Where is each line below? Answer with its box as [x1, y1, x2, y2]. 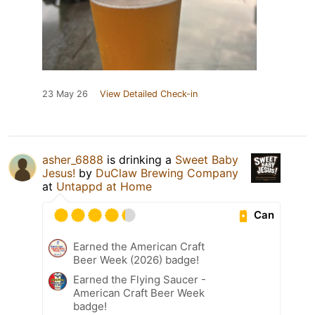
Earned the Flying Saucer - [73, 272, 206, 286]
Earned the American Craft [73, 239, 205, 253]
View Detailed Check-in [100, 88, 198, 99]
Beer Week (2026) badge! [73, 252, 199, 266]
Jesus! [42, 165, 75, 180]
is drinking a [103, 152, 175, 167]
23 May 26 [42, 88, 88, 99]
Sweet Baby [175, 152, 238, 167]
